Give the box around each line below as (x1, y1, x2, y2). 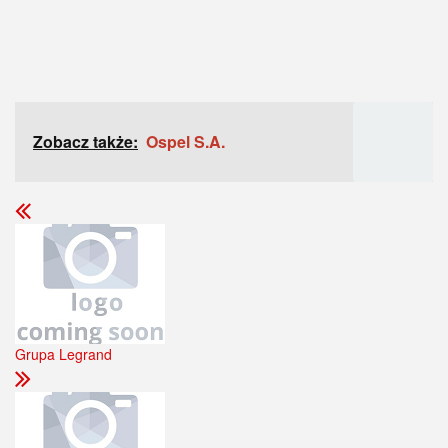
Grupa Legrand (15, 344, 112, 364)
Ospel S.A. (146, 130, 225, 153)
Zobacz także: (33, 130, 138, 153)
